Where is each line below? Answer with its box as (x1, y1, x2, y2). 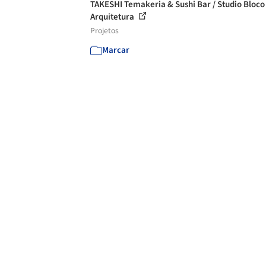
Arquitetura (90, 11, 136, 23)
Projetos (90, 25, 119, 36)
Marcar (102, 44, 129, 56)
